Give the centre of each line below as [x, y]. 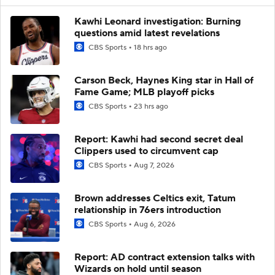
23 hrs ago [151, 106]
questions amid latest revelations [147, 33]
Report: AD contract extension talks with [165, 257]
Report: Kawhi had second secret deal [159, 139]
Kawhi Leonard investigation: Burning [158, 21]
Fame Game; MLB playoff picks [144, 92]
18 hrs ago [150, 47]
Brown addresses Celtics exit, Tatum [155, 198]
